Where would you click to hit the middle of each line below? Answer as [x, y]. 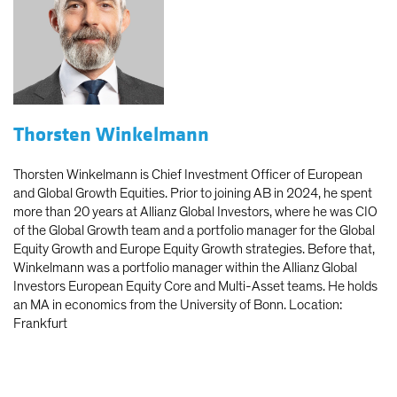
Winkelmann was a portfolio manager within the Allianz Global [185, 268]
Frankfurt [40, 324]
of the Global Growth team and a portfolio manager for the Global [194, 231]
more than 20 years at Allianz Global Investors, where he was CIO [195, 212]
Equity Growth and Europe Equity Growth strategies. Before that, [194, 249]
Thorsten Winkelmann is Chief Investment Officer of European [188, 175]
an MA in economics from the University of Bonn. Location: [178, 305]
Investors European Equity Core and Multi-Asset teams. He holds [195, 287]
